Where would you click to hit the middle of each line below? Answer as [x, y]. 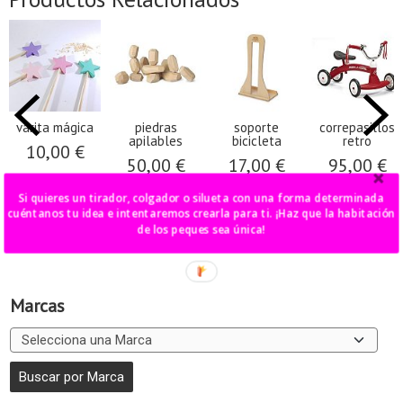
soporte [256, 128]
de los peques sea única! [201, 229]
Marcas [37, 306]
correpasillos [357, 128]
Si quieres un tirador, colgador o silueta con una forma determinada [201, 197]
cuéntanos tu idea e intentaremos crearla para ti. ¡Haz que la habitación [142, 213]
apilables [156, 141]
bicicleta [256, 141]
